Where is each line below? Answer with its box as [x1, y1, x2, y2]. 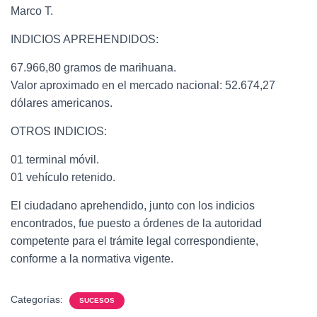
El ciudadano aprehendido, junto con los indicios [11, 200, 255, 212]
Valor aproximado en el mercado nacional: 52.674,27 [11, 79, 275, 91]
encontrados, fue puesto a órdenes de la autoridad [11, 217, 262, 229]
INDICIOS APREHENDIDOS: [11, 33, 158, 45]
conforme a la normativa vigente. [11, 253, 173, 265]
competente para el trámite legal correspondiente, [11, 235, 258, 247]
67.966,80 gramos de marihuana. [11, 62, 176, 74]
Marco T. [11, 5, 53, 17]
